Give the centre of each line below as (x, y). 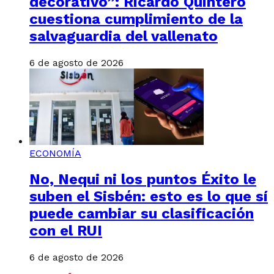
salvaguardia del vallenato (124, 36)
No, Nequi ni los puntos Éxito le (143, 180)
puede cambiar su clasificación (142, 214)
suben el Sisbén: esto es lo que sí (149, 197)
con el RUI (66, 231)
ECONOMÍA (55, 153)
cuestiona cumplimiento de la (136, 19)
